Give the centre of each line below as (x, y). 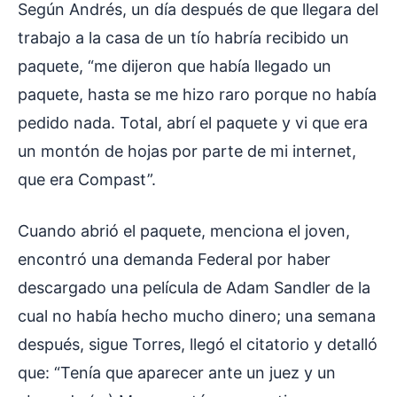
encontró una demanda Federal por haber (174, 260)
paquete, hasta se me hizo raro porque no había (197, 95)
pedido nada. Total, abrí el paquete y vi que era (193, 123)
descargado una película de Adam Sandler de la (194, 288)
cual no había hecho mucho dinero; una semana (197, 316)
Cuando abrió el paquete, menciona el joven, (184, 231)
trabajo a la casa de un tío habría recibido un (183, 38)
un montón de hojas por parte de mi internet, (187, 152)
